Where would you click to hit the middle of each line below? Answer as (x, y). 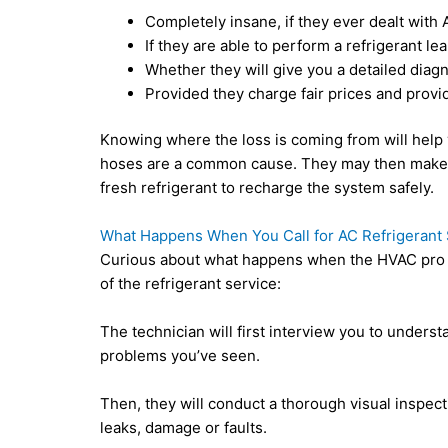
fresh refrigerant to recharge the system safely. (267, 188)
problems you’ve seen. (180, 356)
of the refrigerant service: (191, 284)
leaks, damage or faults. (184, 428)
